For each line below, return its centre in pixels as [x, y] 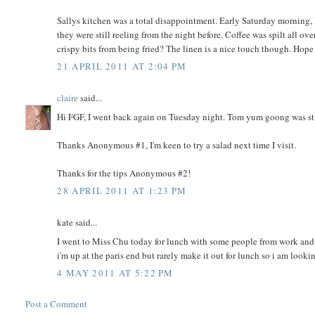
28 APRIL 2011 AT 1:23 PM [122, 191]
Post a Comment [57, 304]
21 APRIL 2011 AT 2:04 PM [122, 66]
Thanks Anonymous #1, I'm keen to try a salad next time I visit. [177, 144]
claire [68, 98]
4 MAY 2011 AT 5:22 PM [115, 273]
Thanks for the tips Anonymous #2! [124, 173]
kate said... [77, 223]
